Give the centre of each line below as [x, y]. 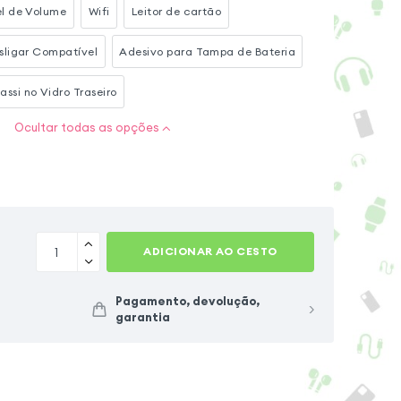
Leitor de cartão [176, 11]
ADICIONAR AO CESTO [210, 252]
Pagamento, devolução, [187, 301]
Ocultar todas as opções [86, 128]
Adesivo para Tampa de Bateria [207, 51]
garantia [142, 317]
